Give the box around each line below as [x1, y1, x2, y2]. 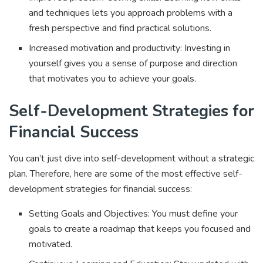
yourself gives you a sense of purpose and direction [29, 57, 238, 70]
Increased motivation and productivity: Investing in [29, 42, 231, 55]
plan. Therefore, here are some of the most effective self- [9, 167, 242, 180]
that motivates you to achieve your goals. [29, 72, 197, 86]
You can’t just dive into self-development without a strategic [9, 151, 254, 165]
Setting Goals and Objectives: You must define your [29, 207, 238, 220]
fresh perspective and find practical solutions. [29, 22, 212, 35]
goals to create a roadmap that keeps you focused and [29, 222, 251, 235]
